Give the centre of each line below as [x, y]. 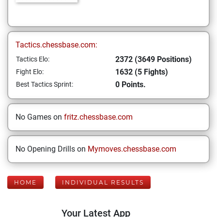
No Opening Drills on [52, 149]
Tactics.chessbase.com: [56, 45]
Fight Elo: [30, 72]
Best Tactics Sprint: [45, 84]
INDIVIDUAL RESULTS [103, 182]
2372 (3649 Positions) [154, 59]
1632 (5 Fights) [142, 72]
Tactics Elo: [33, 59]
